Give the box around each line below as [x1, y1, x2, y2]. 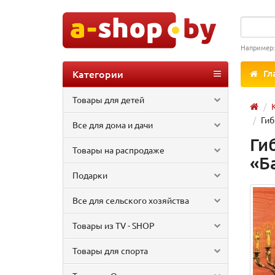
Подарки [72, 169, 107, 180]
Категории [72, 67, 123, 80]
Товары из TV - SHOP [72, 220, 155, 231]
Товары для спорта [72, 245, 148, 256]
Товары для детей [72, 94, 144, 105]
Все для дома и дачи [72, 119, 153, 130]
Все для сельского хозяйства [72, 195, 189, 206]
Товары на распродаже [72, 144, 165, 155]
